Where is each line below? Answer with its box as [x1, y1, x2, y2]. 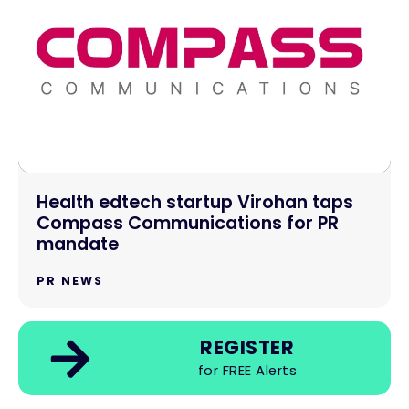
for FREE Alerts [197, 361, 298, 381]
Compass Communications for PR [37, 211, 339, 236]
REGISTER [200, 334, 295, 362]
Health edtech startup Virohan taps [37, 190, 353, 215]
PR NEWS [37, 273, 103, 289]
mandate [37, 232, 119, 257]
